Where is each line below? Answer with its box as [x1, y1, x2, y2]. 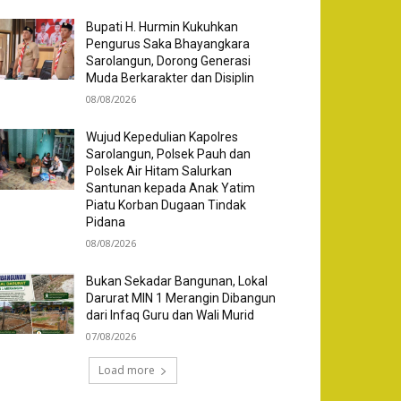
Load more [98, 363, 155, 379]
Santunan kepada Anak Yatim [86, 181, 256, 196]
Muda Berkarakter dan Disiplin [86, 71, 255, 86]
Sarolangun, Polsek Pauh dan [86, 147, 252, 162]
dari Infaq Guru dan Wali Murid [86, 308, 255, 323]
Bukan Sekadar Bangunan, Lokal [86, 274, 269, 289]
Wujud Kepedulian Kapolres [86, 130, 239, 145]
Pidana [86, 215, 126, 230]
